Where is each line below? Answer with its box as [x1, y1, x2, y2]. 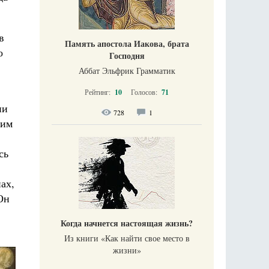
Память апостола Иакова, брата [64, 37, 189, 50]
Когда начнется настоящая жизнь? [61, 217, 193, 229]
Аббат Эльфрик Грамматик [78, 65, 175, 76]
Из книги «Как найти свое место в [64, 232, 190, 244]
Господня [109, 49, 145, 62]
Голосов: [131, 87, 159, 97]
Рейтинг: [85, 87, 112, 97]
